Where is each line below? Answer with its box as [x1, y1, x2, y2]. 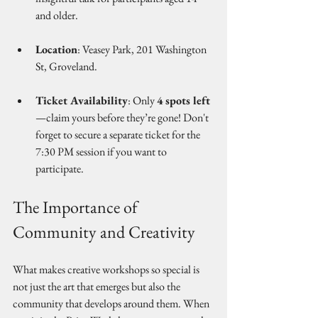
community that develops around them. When [13, 296, 212, 311]
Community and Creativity [13, 221, 195, 243]
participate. [35, 161, 84, 176]
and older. [35, 8, 78, 23]
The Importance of [13, 196, 141, 218]
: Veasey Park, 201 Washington [77, 42, 209, 57]
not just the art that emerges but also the [13, 279, 182, 294]
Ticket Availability [35, 93, 128, 108]
